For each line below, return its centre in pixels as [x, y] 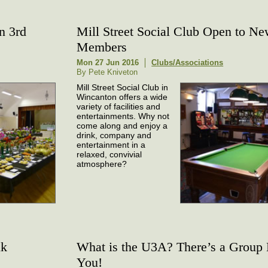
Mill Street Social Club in [123, 88]
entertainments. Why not [123, 116]
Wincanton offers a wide [122, 97]
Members [102, 47]
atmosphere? [102, 164]
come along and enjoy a [122, 126]
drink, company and [114, 135]
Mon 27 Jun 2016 [108, 63]
